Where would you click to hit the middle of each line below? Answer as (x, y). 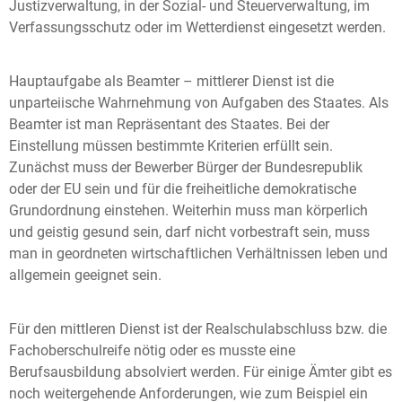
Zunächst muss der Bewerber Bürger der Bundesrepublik (186, 168)
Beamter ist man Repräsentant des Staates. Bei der (169, 125)
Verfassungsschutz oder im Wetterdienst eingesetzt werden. (197, 28)
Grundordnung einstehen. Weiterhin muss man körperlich (188, 211)
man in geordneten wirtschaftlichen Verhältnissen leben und (198, 254)
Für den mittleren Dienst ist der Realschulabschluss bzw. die (198, 329)
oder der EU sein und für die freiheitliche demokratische (183, 189)
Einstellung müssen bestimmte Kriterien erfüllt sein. (171, 146)
